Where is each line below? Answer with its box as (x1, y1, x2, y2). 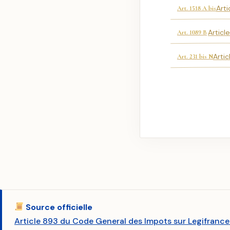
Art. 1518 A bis (177, 4, 216, 12)
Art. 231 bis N (177, 52, 213, 61)
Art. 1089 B (177, 28, 207, 36)
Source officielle (24, 201, 93, 213)
